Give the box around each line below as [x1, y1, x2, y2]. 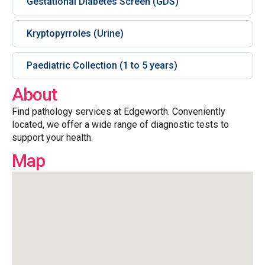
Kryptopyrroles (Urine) [27, 28, 124, 39]
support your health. [12, 132, 93, 143]
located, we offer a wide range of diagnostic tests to [12, 119, 229, 130]
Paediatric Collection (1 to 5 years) [27, 60, 177, 71]
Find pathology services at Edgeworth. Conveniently [12, 106, 225, 117]
